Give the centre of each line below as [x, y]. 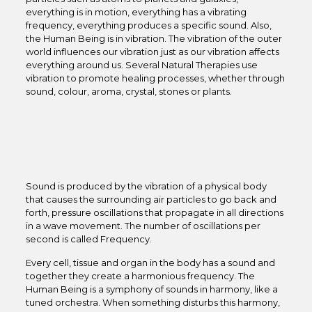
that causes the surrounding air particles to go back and [151, 199]
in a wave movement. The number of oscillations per [143, 226]
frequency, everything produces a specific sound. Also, [148, 25]
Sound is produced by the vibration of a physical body [146, 186]
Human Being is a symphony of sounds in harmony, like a [151, 289]
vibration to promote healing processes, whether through [155, 78]
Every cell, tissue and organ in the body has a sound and [150, 263]
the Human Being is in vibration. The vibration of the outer [154, 38]
